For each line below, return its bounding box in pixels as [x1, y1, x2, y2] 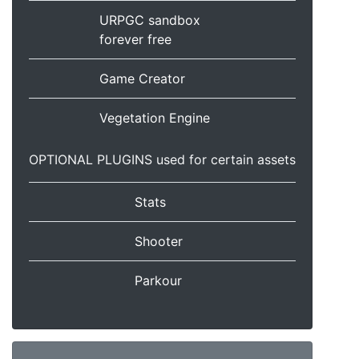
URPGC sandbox [99, 12, 200, 29]
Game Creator [99, 71, 185, 87]
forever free [99, 31, 171, 48]
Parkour [135, 272, 182, 289]
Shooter [135, 233, 183, 250]
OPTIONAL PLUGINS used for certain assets [29, 151, 296, 168]
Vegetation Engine [99, 110, 210, 127]
